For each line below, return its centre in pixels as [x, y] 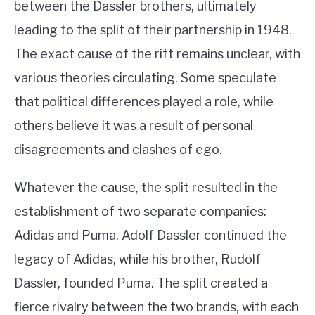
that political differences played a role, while [144, 101]
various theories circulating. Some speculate [145, 77]
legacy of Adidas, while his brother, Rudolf [137, 259]
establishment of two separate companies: [140, 211]
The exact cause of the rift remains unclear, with [157, 53]
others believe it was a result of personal [134, 125]
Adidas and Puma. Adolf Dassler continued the [150, 235]
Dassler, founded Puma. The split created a [141, 283]
